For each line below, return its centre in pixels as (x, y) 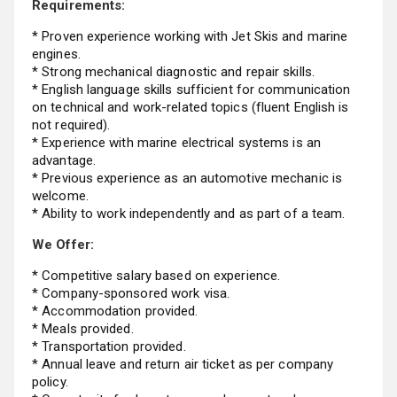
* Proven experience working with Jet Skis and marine (190, 36)
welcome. (60, 196)
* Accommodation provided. (115, 311)
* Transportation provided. (109, 346)
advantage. (64, 160)
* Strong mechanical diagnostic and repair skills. (173, 72)
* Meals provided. (83, 329)
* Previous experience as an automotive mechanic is (187, 178)
